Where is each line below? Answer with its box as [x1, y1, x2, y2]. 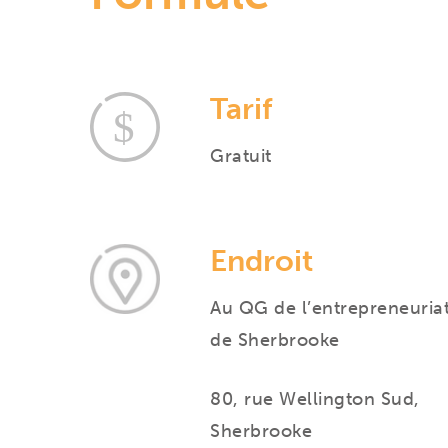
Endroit [210, 243, 314, 279]
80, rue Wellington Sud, [210, 388, 420, 410]
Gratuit [210, 145, 272, 167]
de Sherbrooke [210, 329, 340, 351]
